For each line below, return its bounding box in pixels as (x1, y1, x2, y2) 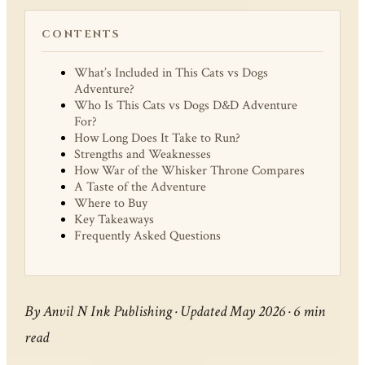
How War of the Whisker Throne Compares (74, 162, 306, 180)
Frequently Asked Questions (74, 227, 222, 245)
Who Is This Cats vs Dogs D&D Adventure (74, 97, 298, 115)
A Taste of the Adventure (74, 178, 207, 196)
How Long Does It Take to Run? (74, 130, 241, 147)
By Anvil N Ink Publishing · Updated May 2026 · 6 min (24, 301, 326, 323)
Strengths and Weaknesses (74, 146, 212, 164)
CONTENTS (42, 27, 121, 42)
